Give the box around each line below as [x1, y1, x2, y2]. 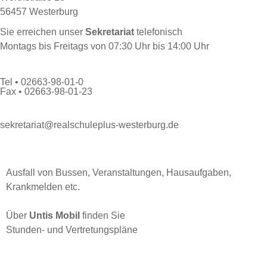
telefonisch [134, 27, 182, 37]
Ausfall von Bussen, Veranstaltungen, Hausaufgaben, [6, 167, 231, 178]
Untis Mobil [29, 210, 80, 221]
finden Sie [80, 210, 125, 221]
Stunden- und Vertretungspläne [6, 225, 138, 235]
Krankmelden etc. [6, 182, 80, 192]
